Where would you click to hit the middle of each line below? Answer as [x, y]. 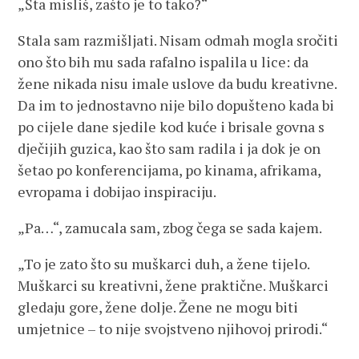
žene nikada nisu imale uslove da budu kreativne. [177, 83]
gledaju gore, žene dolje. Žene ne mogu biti [158, 307]
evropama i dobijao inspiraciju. [117, 192]
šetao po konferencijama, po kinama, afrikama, [169, 170]
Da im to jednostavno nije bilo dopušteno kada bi [176, 105]
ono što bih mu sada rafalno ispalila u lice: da [163, 62]
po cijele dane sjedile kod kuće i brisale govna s [171, 127]
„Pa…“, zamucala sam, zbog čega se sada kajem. [170, 228]
